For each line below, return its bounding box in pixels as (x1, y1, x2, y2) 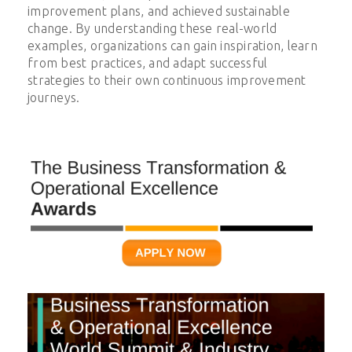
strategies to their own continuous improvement (27, 73, 306, 88)
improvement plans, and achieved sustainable (27, 4, 290, 19)
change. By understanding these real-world (27, 21, 277, 36)
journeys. (27, 90, 80, 105)
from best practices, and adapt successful (27, 56, 268, 71)
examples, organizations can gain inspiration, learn (27, 38, 317, 53)
